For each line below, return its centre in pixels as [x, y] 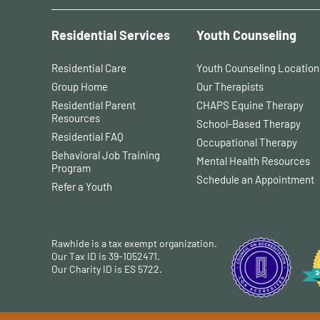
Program [71, 168]
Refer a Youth [82, 187]
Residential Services [111, 35]
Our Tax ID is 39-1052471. [106, 256]
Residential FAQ [87, 137]
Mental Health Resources [253, 161]
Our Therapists [230, 87]
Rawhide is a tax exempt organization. [134, 244]
